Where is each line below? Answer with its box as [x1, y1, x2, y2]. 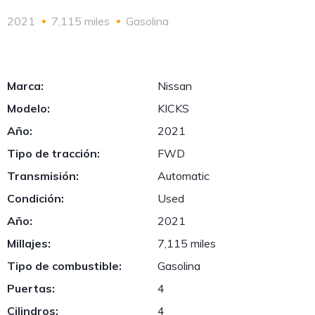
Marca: [7, 79, 44, 93]
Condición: [7, 191, 64, 205]
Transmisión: [7, 169, 79, 183]
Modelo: [7, 101, 50, 115]
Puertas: [7, 281, 55, 295]
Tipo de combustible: [7, 259, 122, 273]
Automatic [157, 169, 210, 183]
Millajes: [7, 236, 51, 250]
